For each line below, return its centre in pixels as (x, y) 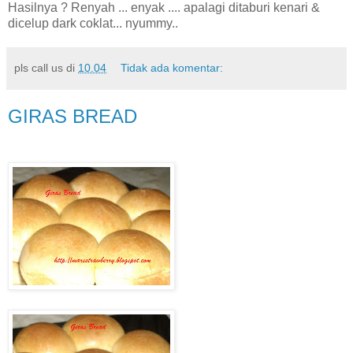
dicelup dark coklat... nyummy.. (93, 23)
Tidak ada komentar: (172, 68)
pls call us (39, 68)
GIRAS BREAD (72, 116)
